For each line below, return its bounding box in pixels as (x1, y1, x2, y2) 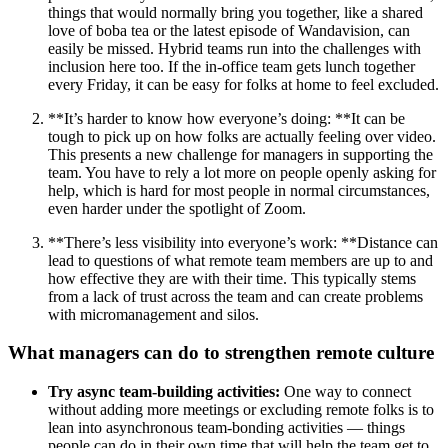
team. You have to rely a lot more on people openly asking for (48, 163, 436, 181)
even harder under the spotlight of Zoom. (48, 199, 306, 217)
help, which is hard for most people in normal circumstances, (48, 181, 430, 199)
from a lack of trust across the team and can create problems (48, 287, 423, 305)
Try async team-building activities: (48, 382, 280, 400)
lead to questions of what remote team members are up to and (48, 251, 433, 269)
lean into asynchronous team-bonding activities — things (48, 418, 405, 436)
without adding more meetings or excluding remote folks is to (48, 400, 434, 418)
